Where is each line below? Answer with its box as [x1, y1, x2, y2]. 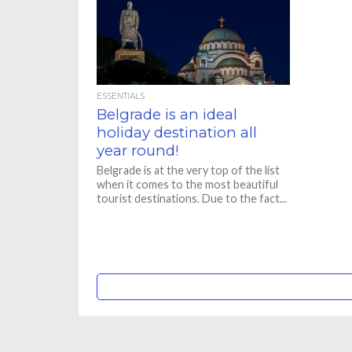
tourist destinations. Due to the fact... [97, 192, 288, 205]
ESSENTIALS [97, 91, 145, 101]
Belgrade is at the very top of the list [97, 163, 280, 177]
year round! [97, 141, 180, 159]
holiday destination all [97, 123, 258, 141]
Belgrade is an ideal [97, 105, 238, 123]
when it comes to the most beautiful [97, 178, 279, 191]
